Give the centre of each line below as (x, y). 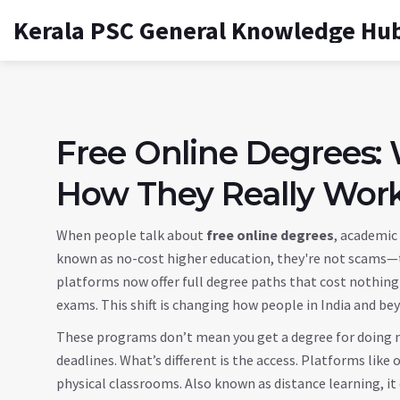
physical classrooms (118, 383)
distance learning (327, 383)
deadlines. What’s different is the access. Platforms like (225, 360)
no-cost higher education (193, 258)
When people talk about (131, 235)
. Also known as (227, 383)
